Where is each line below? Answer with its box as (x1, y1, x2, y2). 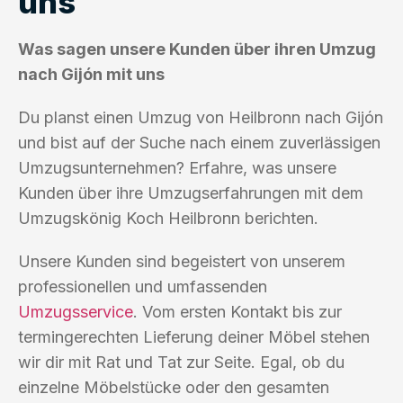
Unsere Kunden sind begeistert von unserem (18, 251, 345, 271)
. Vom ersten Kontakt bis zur (133, 301, 342, 321)
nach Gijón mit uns (18, 64, 165, 84)
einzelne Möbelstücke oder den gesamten (18, 377, 329, 397)
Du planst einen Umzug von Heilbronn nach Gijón (18, 107, 383, 127)
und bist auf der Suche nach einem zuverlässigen (18, 132, 381, 152)
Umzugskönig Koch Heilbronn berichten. (18, 208, 318, 228)
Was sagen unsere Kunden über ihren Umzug (18, 39, 376, 58)
